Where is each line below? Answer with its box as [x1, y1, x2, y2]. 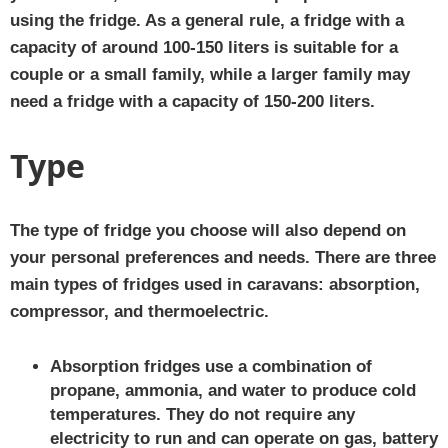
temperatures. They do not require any [50, 404, 355, 424]
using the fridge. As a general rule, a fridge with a [10, 10, 404, 30]
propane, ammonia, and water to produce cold [50, 380, 416, 400]
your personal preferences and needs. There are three [10, 247, 436, 267]
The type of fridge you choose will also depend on [10, 220, 406, 240]
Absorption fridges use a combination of [50, 356, 372, 376]
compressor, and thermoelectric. [10, 301, 269, 321]
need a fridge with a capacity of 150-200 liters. [10, 91, 375, 111]
